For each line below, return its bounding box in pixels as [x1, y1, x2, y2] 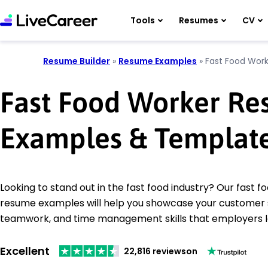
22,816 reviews [124, 245, 186, 257]
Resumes [179, 14, 218, 26]
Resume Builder [43, 55, 110, 67]
